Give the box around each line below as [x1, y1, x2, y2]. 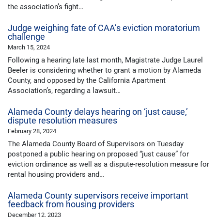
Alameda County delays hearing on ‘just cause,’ [8, 107, 188, 118]
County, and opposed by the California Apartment [8, 76, 166, 85]
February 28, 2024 [8, 127, 56, 135]
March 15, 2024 [8, 44, 50, 51]
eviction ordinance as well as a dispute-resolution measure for [8, 160, 209, 169]
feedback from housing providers [8, 199, 134, 210]
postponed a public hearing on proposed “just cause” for [8, 150, 189, 159]
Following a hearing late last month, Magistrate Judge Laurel [8, 56, 203, 65]
